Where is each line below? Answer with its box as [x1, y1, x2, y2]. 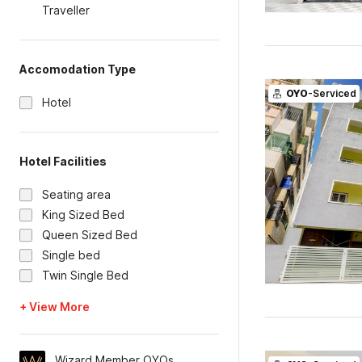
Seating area [42, 187, 111, 201]
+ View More [19, 300, 90, 314]
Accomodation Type [19, 62, 136, 76]
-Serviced [307, 87, 356, 99]
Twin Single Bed [42, 268, 128, 282]
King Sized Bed [42, 208, 124, 221]
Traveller [42, 3, 90, 17]
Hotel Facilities [19, 154, 107, 168]
